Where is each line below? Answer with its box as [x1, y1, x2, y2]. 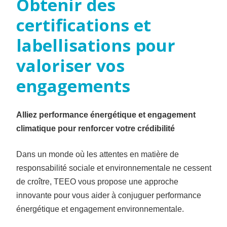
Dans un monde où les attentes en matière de [16, 149, 179, 159]
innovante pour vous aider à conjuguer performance [16, 191, 201, 200]
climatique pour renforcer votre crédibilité [16, 124, 175, 133]
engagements [16, 74, 130, 97]
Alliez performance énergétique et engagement [16, 110, 196, 119]
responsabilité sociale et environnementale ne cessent [16, 163, 211, 172]
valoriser [16, 54, 92, 77]
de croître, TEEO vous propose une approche [16, 177, 178, 186]
